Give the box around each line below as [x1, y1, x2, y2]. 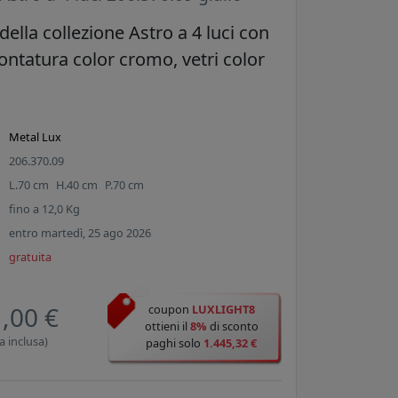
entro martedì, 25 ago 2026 [9, 225, 152, 242]
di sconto [206, 318, 259, 335]
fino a [9, 201, 43, 218]
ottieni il [144, 318, 190, 335]
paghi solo [146, 335, 204, 352]
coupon [147, 301, 192, 318]
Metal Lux [9, 129, 62, 146]
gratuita [9, 249, 52, 266]
